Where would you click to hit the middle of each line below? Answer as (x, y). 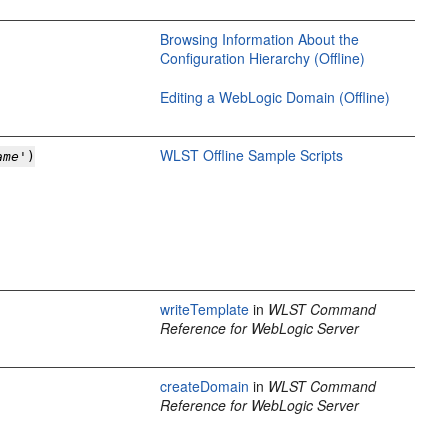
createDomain (205, 386)
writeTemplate (205, 309)
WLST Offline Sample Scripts (252, 155)
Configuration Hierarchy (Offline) (263, 58)
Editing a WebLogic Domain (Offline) (275, 97)
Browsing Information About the (260, 39)
